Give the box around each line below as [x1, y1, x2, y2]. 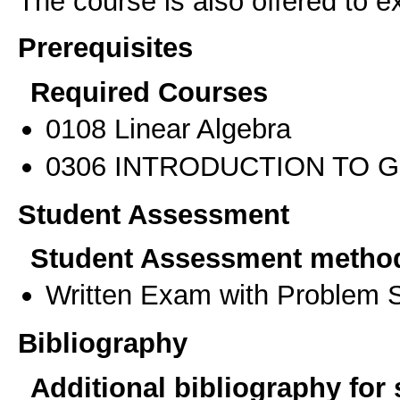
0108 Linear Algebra [46, 112, 291, 145]
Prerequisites [18, 31, 193, 64]
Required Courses [30, 75, 268, 108]
